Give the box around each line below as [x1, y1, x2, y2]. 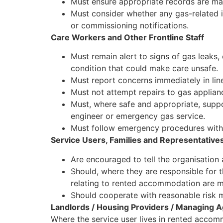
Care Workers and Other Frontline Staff [51, 32, 204, 42]
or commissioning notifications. [71, 20, 189, 30]
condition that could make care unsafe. [71, 63, 218, 74]
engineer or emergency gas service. [71, 111, 205, 121]
